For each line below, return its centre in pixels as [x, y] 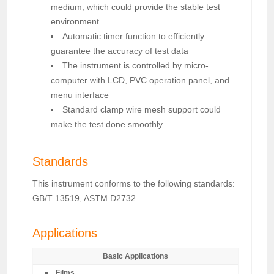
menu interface [80, 94]
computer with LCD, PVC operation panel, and [140, 80]
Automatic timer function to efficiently [134, 36]
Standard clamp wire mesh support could [142, 109]
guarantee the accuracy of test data [120, 50]
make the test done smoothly [107, 124]
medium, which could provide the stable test [136, 6]
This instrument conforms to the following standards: [134, 183]
